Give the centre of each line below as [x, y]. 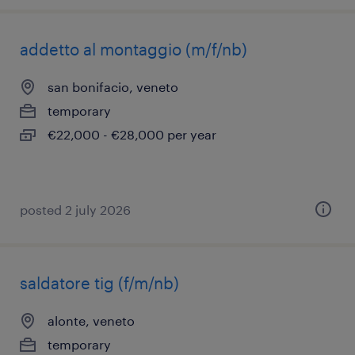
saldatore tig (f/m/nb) [99, 283]
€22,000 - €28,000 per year [132, 134]
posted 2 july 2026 [75, 210]
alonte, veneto [91, 321]
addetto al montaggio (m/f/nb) [134, 49]
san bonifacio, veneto [113, 87]
